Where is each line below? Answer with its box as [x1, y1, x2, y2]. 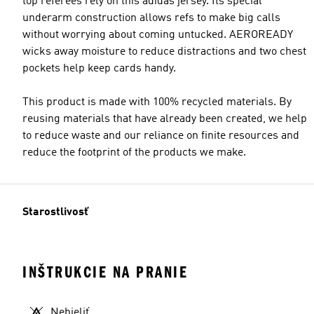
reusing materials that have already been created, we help [22, 113, 307, 125]
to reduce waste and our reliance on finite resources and [22, 130, 299, 142]
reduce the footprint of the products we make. [22, 146, 246, 158]
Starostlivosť [22, 206, 88, 218]
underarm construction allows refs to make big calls [22, 12, 280, 24]
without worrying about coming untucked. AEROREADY [22, 29, 293, 41]
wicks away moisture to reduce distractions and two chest [22, 46, 306, 57]
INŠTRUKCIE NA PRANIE [22, 262, 188, 282]
